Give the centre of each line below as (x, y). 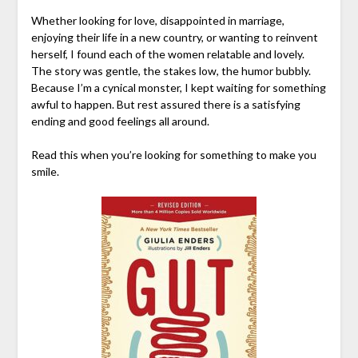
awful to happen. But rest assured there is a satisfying (165, 104)
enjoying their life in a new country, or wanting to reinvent (174, 37)
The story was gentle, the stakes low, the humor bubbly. (171, 70)
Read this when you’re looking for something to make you (173, 154)
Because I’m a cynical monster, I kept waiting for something (178, 87)
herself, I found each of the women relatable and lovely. (167, 54)
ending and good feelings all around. (120, 121)
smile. (45, 171)
